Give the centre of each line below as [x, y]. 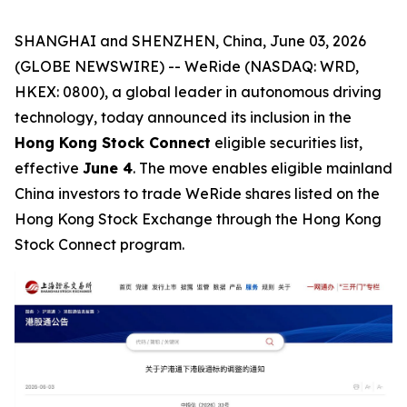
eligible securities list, [287, 143]
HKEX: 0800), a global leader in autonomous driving [198, 92]
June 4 [108, 168]
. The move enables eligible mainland [263, 168]
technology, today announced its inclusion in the [183, 117]
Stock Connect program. [99, 244]
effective [49, 168]
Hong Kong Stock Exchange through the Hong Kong [198, 219]
